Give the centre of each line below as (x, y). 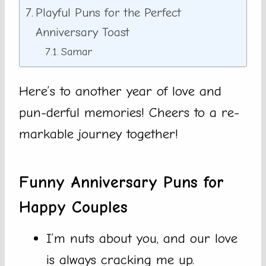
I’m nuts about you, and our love (142, 239)
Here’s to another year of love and (120, 91)
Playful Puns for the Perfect (109, 13)
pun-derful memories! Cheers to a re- (129, 113)
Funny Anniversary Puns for (121, 183)
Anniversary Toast (83, 32)
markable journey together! (99, 134)
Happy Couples (73, 208)
